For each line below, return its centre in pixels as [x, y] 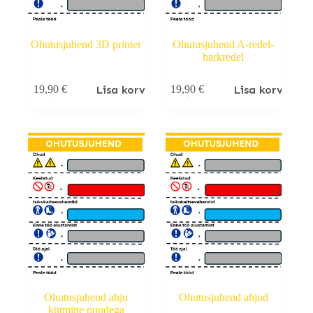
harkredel [224, 57]
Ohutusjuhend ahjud [223, 298]
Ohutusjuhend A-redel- [224, 44]
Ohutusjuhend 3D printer [86, 44]
